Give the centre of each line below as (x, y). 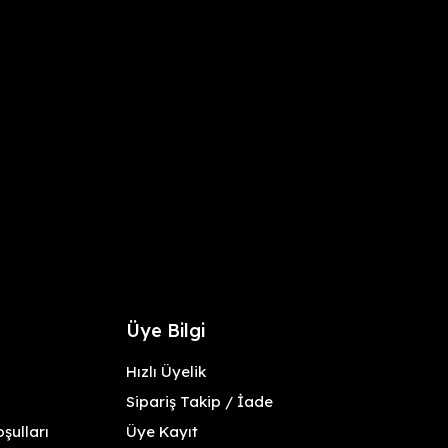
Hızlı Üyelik (165, 371)
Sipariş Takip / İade (199, 401)
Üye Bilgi (165, 330)
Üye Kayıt (161, 431)
